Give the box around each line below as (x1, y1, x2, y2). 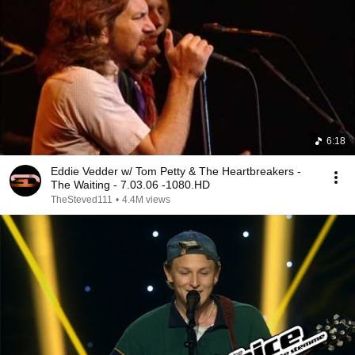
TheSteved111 (51, 194, 113, 205)
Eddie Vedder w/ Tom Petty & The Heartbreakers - (51, 165, 301, 177)
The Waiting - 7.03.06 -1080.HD (51, 178, 210, 191)
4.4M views (122, 194, 170, 205)
